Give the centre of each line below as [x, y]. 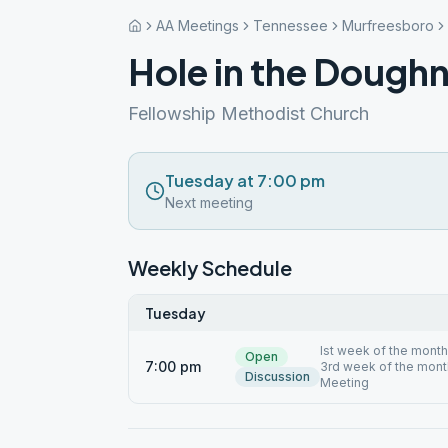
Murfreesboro [388, 25]
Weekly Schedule [210, 267]
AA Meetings [197, 25]
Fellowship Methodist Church [248, 113]
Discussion [277, 376]
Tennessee [290, 25]
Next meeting [209, 202]
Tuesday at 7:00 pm [245, 180]
